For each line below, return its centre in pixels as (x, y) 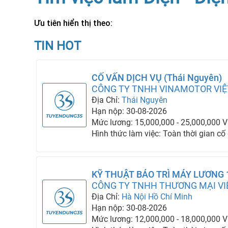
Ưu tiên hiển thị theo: (74, 23)
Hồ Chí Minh (170, 197)
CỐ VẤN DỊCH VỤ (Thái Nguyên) (157, 78)
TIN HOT (58, 46)
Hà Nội (134, 197)
